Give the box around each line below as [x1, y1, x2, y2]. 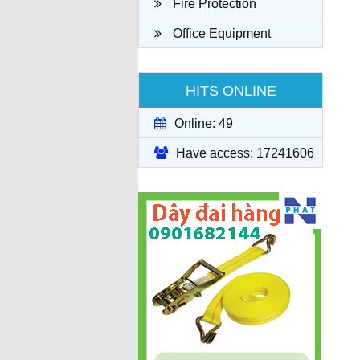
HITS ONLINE [185, 83, 276, 99]
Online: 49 [174, 117, 233, 130]
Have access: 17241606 [176, 146, 314, 160]
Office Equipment [170, 27, 271, 40]
